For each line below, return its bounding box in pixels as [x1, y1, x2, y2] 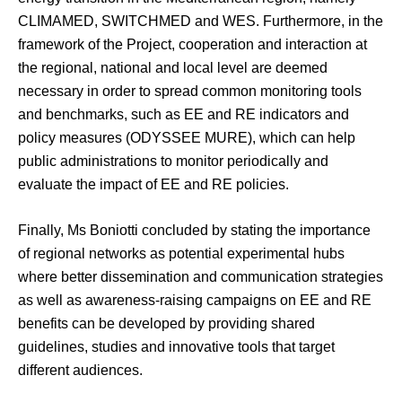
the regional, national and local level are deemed [18, 60, 328, 76]
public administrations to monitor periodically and [18, 153, 328, 170]
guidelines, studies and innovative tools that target [18, 339, 335, 355]
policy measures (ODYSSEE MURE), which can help [18, 130, 355, 146]
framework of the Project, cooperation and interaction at [18, 37, 367, 53]
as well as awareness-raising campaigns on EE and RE [18, 293, 371, 309]
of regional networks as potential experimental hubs [18, 246, 345, 262]
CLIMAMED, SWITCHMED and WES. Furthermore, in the [18, 13, 383, 30]
